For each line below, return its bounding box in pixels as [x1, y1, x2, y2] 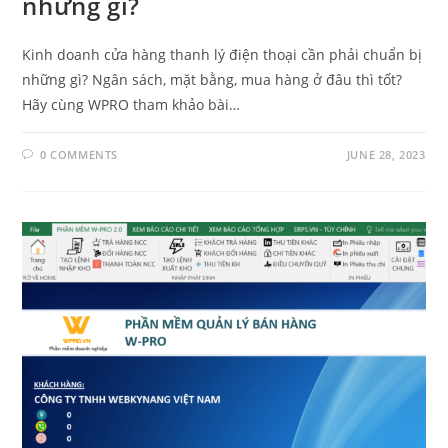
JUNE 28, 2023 [346, 147, 426, 163]
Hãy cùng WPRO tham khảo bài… [22, 95, 241, 115]
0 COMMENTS [40, 147, 119, 163]
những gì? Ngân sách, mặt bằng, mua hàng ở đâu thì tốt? [22, 70, 403, 90]
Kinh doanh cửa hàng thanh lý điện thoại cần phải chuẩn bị [22, 45, 423, 65]
